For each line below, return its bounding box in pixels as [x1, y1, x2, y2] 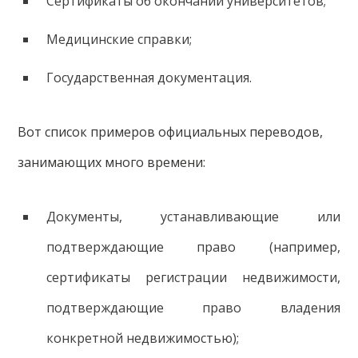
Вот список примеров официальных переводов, [18, 123, 324, 141]
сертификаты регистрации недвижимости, [46, 268, 340, 287]
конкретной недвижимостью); [46, 329, 239, 348]
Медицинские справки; [46, 30, 192, 49]
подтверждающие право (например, [46, 238, 340, 257]
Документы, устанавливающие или [46, 208, 340, 226]
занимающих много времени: [18, 153, 206, 172]
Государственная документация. [46, 69, 252, 87]
